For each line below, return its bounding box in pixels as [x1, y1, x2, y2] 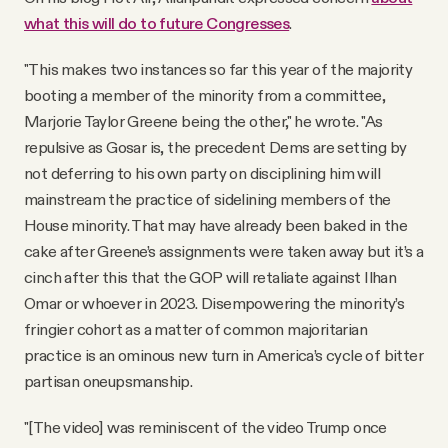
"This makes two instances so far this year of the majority [24, 58, 413, 79]
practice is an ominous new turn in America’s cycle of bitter [24, 344, 423, 365]
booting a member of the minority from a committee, [24, 84, 385, 105]
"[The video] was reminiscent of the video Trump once [24, 416, 387, 437]
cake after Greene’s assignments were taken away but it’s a [24, 240, 424, 261]
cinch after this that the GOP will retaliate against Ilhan [24, 266, 397, 287]
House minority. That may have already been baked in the [24, 214, 407, 235]
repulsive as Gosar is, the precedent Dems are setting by [24, 136, 407, 157]
